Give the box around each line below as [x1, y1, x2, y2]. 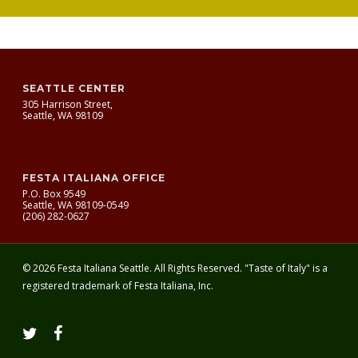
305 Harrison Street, [22, 97, 113, 111]
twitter [22, 324, 50, 338]
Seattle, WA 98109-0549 [22, 198, 129, 212]
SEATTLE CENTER [22, 82, 125, 94]
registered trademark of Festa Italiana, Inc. [22, 279, 213, 292]
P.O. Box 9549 [22, 187, 86, 201]
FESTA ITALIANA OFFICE [22, 172, 165, 184]
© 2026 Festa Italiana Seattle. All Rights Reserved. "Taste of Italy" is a [22, 261, 328, 275]
